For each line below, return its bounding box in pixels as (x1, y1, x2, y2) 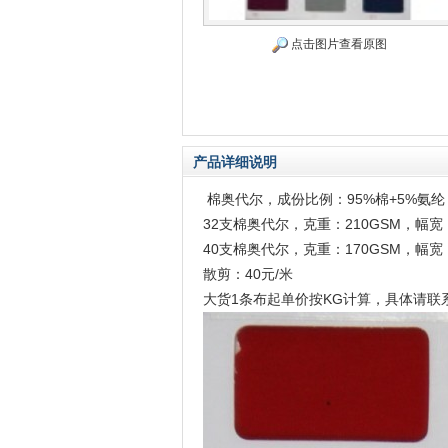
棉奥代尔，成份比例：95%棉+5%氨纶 (203, 191, 445, 207)
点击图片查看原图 (287, 37, 387, 51)
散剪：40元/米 (203, 266, 293, 282)
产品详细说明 (193, 154, 277, 170)
